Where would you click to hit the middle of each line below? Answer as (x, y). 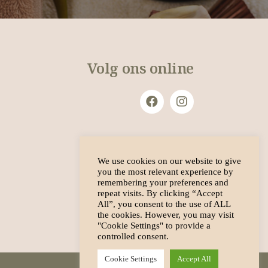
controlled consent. (133, 236)
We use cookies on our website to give (169, 161)
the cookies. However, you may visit (166, 215)
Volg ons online (140, 68)
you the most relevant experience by (165, 172)
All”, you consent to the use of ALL (164, 204)
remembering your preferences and (163, 182)
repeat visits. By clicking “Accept (160, 193)
